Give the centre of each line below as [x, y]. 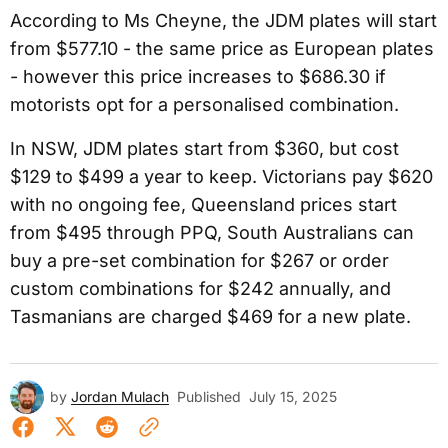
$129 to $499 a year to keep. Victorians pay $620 [221, 177]
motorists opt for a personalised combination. [204, 105]
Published [209, 397]
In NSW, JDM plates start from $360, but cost [204, 149]
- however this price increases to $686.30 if [198, 77]
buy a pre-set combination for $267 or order [199, 261]
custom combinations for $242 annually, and [200, 289]
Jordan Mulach [120, 397]
